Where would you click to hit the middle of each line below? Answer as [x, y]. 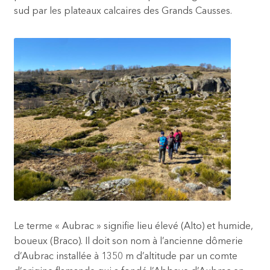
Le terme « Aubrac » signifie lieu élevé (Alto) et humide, [133, 227]
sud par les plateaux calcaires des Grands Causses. [123, 12]
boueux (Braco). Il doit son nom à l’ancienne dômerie [128, 242]
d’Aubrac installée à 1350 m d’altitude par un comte [125, 257]
